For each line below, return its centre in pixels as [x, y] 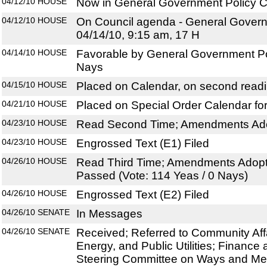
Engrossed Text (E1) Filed [143, 144]
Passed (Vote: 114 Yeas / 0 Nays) [162, 176]
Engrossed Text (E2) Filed [143, 195]
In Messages [109, 214]
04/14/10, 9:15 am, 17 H [138, 35]
